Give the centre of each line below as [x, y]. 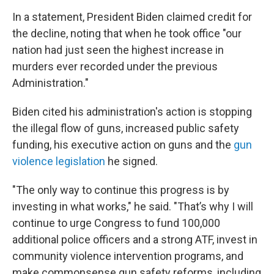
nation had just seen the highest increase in [118, 50]
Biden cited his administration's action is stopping [132, 112]
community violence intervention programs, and [128, 256]
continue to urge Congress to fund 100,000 [116, 223]
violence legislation [59, 161]
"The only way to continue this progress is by [121, 190]
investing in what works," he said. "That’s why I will [133, 206]
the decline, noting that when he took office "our [127, 33]
